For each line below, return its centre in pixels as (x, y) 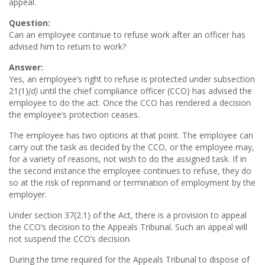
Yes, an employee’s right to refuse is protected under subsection (132, 79)
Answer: (26, 67)
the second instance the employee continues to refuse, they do (130, 171)
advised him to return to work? (67, 46)
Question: (30, 23)
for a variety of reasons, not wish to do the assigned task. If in (128, 159)
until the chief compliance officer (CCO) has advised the (146, 91)
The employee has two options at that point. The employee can (131, 135)
